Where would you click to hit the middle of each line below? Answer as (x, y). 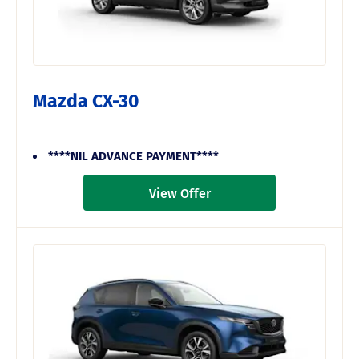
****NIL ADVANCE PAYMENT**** (133, 157)
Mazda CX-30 (86, 101)
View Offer (179, 193)
